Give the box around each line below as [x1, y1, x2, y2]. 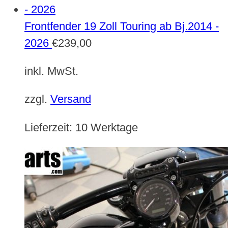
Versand [50, 93, 91, 106]
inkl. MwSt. [24, 64, 78, 77]
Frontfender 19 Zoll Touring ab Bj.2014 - [24, 19, 219, 33]
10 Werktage [75, 121, 138, 134]
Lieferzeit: [24, 121, 75, 134]
